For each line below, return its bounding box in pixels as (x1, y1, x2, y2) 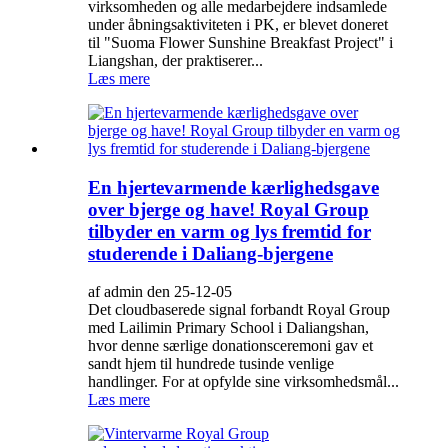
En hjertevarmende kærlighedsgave (88, 176, 379, 198)
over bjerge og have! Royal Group (88, 198, 369, 220)
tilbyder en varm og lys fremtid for (88, 220, 371, 242)
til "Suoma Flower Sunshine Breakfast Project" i (88, 33, 393, 51)
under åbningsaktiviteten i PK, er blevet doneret (88, 15, 388, 33)
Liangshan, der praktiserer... (88, 51, 263, 69)
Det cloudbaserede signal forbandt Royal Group (88, 301, 390, 319)
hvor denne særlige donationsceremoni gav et (88, 337, 373, 355)
